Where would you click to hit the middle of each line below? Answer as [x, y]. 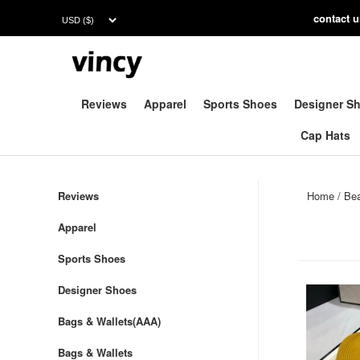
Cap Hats [325, 135]
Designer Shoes [97, 290]
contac [330, 18]
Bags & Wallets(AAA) [109, 321]
